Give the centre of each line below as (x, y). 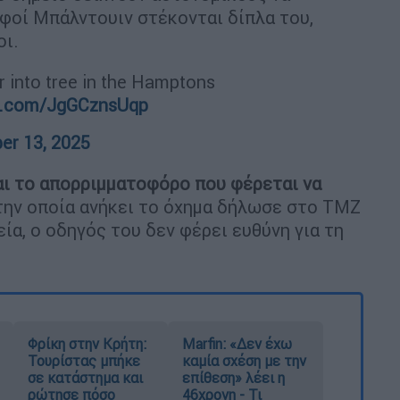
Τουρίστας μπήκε (83, 361)
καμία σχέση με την (245, 361)
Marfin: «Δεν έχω (237, 344)
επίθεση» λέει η (234, 378)
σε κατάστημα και (85, 378)
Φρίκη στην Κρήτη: (87, 344)
